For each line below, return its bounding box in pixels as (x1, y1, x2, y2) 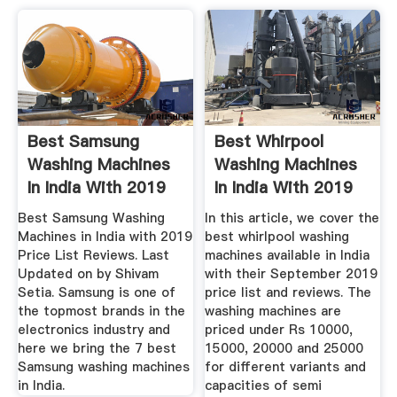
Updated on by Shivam (17, 265, 159, 284)
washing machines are (205, 302, 342, 321)
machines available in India (205, 246, 370, 265)
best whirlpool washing (205, 228, 350, 246)
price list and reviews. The (205, 284, 372, 302)
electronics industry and (17, 321, 170, 339)
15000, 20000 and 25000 (205, 339, 364, 358)
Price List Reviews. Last (17, 246, 169, 265)
